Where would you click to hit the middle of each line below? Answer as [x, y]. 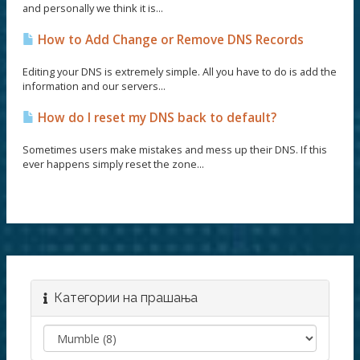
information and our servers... [94, 86]
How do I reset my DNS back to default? [155, 117]
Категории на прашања [123, 297]
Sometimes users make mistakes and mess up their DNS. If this [175, 149]
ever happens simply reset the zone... [113, 164]
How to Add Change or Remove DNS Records [169, 39]
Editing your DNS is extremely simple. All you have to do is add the [180, 71]
